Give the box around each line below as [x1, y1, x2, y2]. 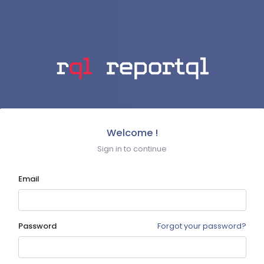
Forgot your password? [157, 220, 246, 232]
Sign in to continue [97, 143, 167, 154]
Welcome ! [106, 126, 158, 140]
